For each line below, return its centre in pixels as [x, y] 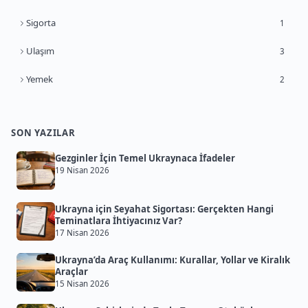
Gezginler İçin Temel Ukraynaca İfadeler [145, 158]
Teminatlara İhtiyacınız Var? [119, 221]
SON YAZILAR [43, 133]
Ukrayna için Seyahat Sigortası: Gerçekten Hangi [164, 209]
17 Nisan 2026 [82, 233]
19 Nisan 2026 [82, 170]
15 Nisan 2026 [82, 284]
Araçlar [71, 272]
